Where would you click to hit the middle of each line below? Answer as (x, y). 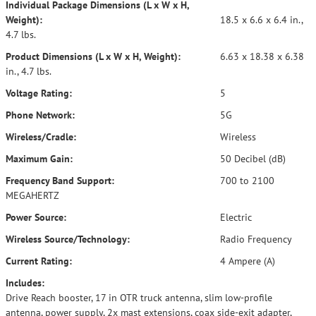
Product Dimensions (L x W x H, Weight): (93, 56)
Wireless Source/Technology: (68, 239)
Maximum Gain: (39, 159)
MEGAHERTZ (32, 195)
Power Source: (36, 217)
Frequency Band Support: (60, 181)
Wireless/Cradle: (41, 137)
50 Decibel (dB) (251, 159)
